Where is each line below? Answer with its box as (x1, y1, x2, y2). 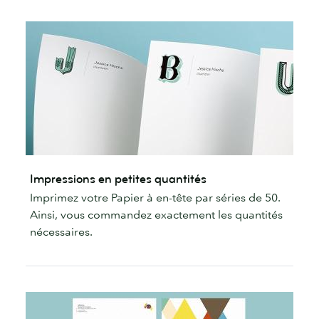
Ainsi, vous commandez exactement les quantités (30, 206, 283, 221)
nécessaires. (30, 224, 93, 239)
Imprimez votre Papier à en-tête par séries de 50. (30, 189, 281, 204)
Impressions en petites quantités (30, 171, 206, 187)
